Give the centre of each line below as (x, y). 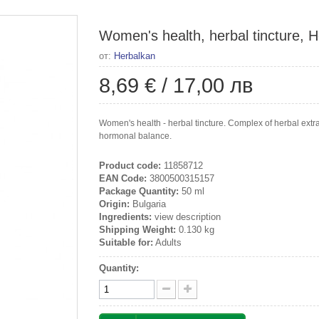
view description (186, 217)
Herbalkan (135, 56)
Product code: (130, 166)
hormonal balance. (135, 136)
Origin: (114, 204)
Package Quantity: (139, 191)
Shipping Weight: (137, 230)
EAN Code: (123, 178)
